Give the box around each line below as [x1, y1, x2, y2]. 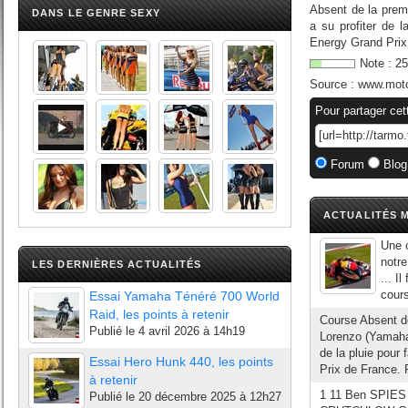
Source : [310, 77, 358, 91]
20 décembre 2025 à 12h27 [138, 390, 281, 403]
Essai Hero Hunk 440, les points [89, 354, 273, 369]
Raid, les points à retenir [89, 307, 229, 321]
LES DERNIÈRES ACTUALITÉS [32, 259, 202, 270]
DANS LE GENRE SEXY [32, 7, 160, 18]
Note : [360, 56, 395, 70]
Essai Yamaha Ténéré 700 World [89, 289, 280, 303]
